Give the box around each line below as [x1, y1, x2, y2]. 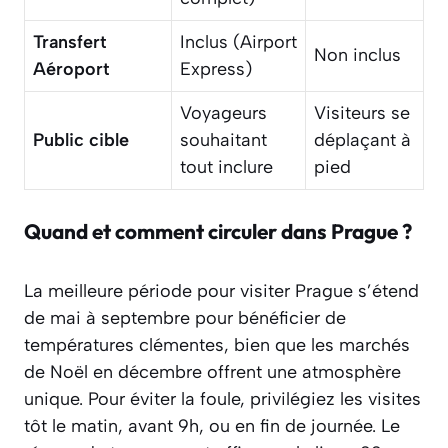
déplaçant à [314, 129, 411, 152]
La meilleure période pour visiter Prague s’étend [24, 280, 419, 303]
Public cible [33, 129, 129, 152]
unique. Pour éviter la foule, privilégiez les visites [24, 388, 421, 411]
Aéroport [33, 58, 110, 81]
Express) [180, 58, 252, 81]
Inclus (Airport [180, 31, 297, 54]
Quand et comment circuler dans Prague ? [24, 218, 412, 245]
